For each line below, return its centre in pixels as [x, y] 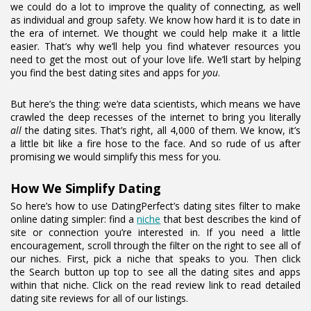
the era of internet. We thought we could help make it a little [155, 33]
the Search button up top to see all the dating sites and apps [155, 272]
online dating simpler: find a [74, 219]
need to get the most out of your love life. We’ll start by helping [155, 59]
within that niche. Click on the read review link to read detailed [155, 285]
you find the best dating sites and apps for [107, 73]
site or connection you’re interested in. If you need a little [155, 232]
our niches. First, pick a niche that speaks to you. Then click [155, 259]
